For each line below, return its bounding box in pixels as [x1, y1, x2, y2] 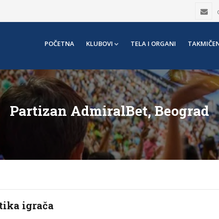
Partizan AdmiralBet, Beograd [10, 102, 209, 120]
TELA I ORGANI [131, 39, 176, 48]
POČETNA [44, 39, 74, 48]
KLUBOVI [86, 39, 113, 48]
